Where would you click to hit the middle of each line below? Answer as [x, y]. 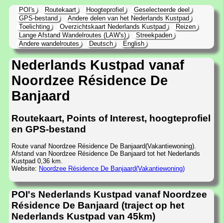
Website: [25, 169]
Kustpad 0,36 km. [37, 161]
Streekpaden [154, 35]
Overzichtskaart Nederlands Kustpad [113, 27]
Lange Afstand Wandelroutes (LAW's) [72, 35]
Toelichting [34, 27]
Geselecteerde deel [162, 10]
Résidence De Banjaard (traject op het [98, 206]
